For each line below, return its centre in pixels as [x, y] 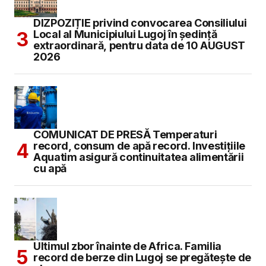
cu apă [50, 168]
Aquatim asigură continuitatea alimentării [139, 157]
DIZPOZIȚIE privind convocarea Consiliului [140, 23]
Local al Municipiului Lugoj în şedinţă [125, 34]
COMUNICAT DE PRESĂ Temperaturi [125, 134]
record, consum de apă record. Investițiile [139, 145]
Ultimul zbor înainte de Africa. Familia [127, 246]
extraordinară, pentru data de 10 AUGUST [139, 45]
